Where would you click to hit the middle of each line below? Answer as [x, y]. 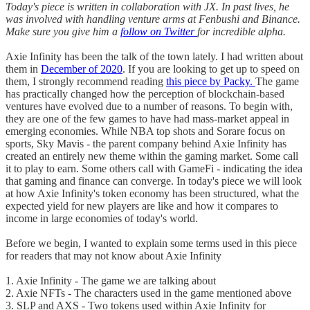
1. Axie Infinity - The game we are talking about [111, 280]
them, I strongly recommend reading [86, 81]
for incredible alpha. [241, 31]
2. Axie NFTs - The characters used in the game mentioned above [148, 293]
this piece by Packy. [211, 81]
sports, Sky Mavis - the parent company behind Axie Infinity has [146, 143]
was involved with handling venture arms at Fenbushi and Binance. [153, 19]
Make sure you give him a [63, 31]
